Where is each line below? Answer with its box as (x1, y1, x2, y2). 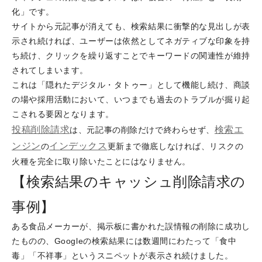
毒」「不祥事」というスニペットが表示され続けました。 (12, 251, 233, 260)
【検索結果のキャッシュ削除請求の (12, 174, 246, 189)
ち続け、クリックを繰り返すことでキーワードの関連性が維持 (12, 51, 250, 60)
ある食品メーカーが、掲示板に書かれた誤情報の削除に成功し (12, 222, 250, 231)
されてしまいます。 (12, 65, 89, 75)
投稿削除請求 (12, 125, 70, 135)
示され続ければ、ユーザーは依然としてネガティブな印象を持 (12, 36, 250, 46)
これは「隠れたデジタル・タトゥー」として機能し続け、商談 (12, 80, 250, 89)
